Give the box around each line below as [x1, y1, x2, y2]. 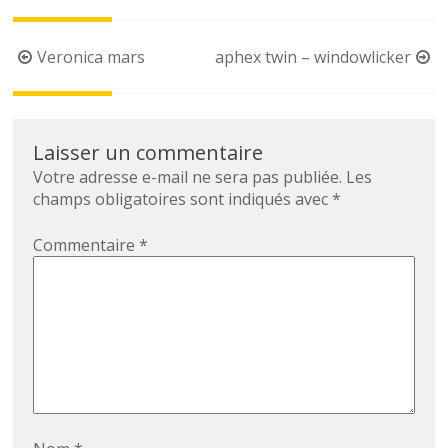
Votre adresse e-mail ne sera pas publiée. [33, 166, 343, 189]
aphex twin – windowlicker [214, 46, 411, 69]
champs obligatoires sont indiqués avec [33, 188, 333, 211]
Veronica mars [37, 46, 146, 69]
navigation [12, 71, 113, 99]
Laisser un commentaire [33, 139, 264, 167]
